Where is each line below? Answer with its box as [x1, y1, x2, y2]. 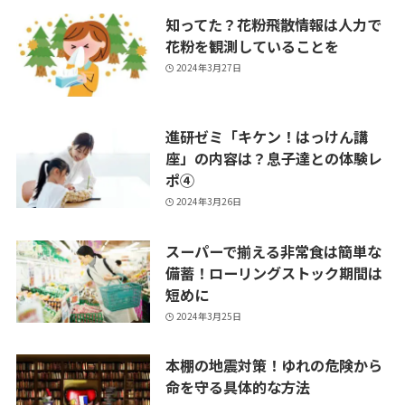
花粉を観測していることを [165, 34, 339, 57]
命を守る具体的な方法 [165, 376, 310, 399]
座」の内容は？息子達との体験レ [165, 146, 382, 169]
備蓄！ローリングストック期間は [165, 261, 382, 284]
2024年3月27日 [176, 61, 242, 75]
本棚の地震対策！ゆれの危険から [165, 354, 382, 377]
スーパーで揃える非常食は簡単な [165, 240, 381, 262]
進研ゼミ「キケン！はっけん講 [165, 125, 368, 147]
